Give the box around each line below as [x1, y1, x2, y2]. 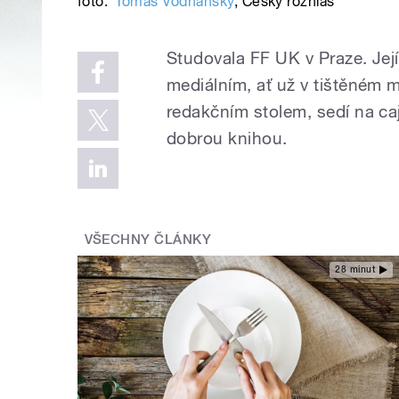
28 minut [335, 265, 375, 275]
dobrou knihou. [167, 128, 288, 149]
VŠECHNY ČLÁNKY [84, 232, 212, 248]
